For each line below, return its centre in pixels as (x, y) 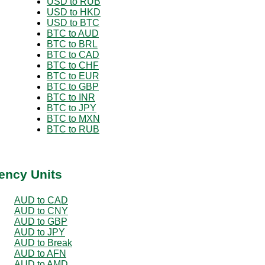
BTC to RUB (73, 129)
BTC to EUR (73, 76)
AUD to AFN (40, 253)
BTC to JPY (72, 108)
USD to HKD (74, 12)
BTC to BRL (72, 44)
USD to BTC (73, 22)
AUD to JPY (40, 232)
